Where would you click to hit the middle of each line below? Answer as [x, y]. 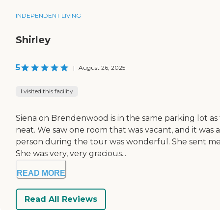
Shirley [33, 40]
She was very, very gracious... [71, 153]
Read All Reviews [61, 199]
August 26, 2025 [102, 67]
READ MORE [41, 173]
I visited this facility [47, 91]
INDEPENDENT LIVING [48, 15]
